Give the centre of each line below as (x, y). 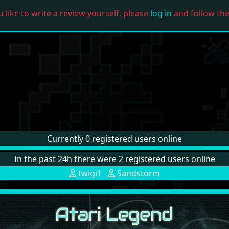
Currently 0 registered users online (114, 138)
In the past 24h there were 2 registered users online (114, 159)
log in (161, 14)
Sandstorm (138, 173)
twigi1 (89, 173)
